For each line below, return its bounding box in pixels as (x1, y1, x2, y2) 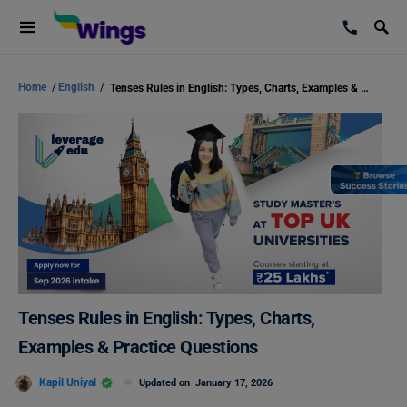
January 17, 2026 (195, 377, 273, 389)
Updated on (139, 377, 195, 389)
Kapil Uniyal (39, 375, 96, 389)
